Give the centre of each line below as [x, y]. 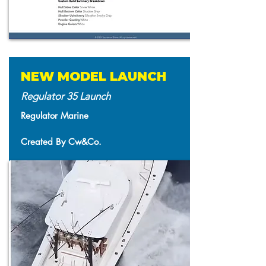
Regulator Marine [55, 115]
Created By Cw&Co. [61, 142]
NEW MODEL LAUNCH [94, 76]
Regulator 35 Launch [66, 96]
